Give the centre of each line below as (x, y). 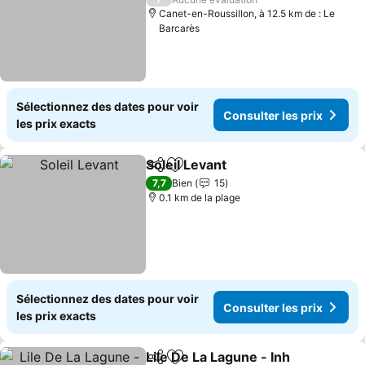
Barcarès (180, 28)
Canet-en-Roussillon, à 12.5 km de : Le (247, 13)
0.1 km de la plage (200, 198)
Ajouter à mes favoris (240, 173)
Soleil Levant (187, 165)
